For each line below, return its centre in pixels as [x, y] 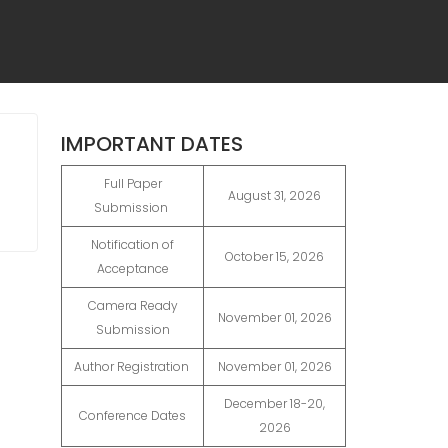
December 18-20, [274, 404]
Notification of [132, 245]
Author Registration [132, 367]
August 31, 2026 [274, 196]
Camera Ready [132, 306]
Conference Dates [132, 416]
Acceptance [132, 269]
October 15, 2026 [274, 257]
